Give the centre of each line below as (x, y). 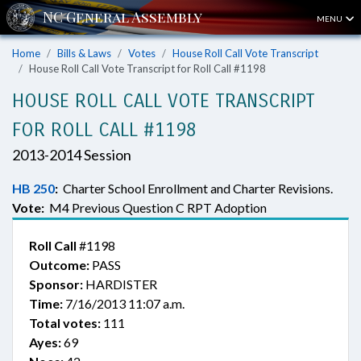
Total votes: (65, 323)
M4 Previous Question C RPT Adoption (156, 207)
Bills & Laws (84, 53)
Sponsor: (56, 284)
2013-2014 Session (72, 155)
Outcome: (59, 265)
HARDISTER (120, 284)
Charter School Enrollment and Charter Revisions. (195, 188)
